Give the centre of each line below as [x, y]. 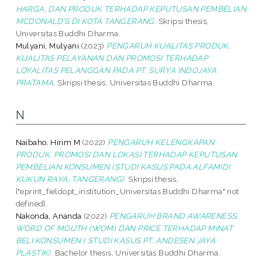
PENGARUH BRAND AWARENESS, [174, 216]
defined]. [32, 203]
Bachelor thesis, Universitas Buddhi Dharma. [137, 252]
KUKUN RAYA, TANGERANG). [71, 179]
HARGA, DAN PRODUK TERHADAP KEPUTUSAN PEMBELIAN [131, 8]
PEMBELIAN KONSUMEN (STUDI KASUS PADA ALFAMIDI [123, 166]
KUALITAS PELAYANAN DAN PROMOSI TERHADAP [112, 58]
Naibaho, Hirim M [48, 142]
